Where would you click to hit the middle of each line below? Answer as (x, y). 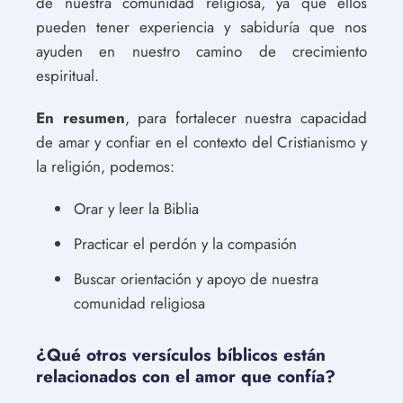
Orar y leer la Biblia (136, 208)
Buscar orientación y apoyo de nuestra (196, 278)
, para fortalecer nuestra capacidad (246, 117)
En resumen (81, 117)
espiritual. (67, 75)
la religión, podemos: (105, 166)
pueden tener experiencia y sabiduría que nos (201, 27)
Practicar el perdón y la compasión (185, 243)
